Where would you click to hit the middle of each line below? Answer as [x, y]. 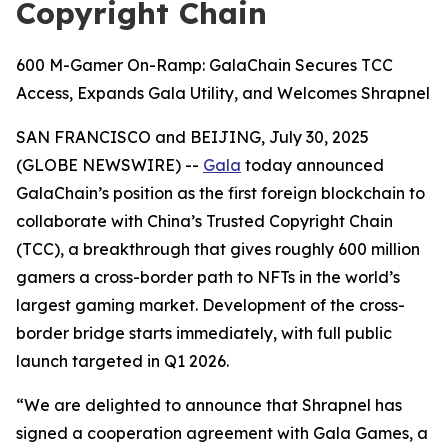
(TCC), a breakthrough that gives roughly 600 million [218, 249]
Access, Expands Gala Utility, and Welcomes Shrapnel [223, 93]
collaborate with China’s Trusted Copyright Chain [204, 221]
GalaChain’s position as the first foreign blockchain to [220, 193]
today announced [312, 165]
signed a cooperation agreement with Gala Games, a [222, 433]
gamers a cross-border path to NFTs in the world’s [208, 277]
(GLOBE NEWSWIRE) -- [109, 165]
